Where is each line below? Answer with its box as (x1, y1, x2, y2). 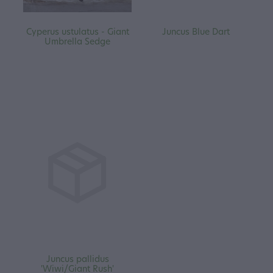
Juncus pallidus (46, 252, 109, 264)
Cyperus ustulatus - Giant (26, 26, 129, 37)
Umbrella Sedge (44, 35, 110, 47)
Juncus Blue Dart (161, 26, 230, 37)
